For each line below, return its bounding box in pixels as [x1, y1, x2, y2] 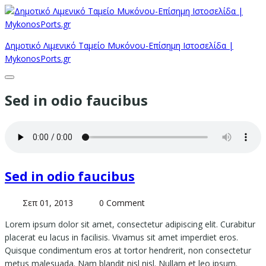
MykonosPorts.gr [5, 53, 71, 64]
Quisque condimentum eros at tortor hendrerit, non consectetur [5, 245, 251, 256]
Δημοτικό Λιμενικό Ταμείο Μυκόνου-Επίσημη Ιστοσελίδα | [5, 40, 233, 51]
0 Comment [99, 197, 145, 209]
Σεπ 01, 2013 [23, 197, 73, 209]
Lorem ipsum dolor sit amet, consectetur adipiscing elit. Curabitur [5, 218, 255, 230]
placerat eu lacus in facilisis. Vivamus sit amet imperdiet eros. [5, 232, 238, 243]
